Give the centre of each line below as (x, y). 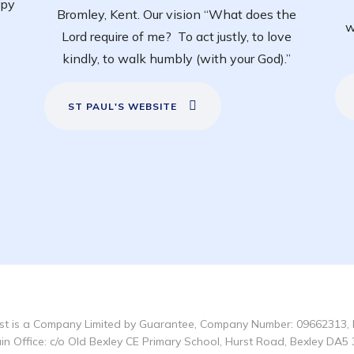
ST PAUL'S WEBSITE (123, 107)
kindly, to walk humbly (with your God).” (177, 59)
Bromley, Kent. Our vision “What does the (177, 15)
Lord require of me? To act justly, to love (177, 37)
